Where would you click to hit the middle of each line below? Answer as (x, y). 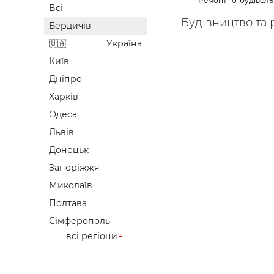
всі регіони (92, 236)
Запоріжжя (74, 168)
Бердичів (70, 26)
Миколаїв (71, 186)
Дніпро (65, 79)
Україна (124, 44)
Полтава (68, 203)
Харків (64, 97)
